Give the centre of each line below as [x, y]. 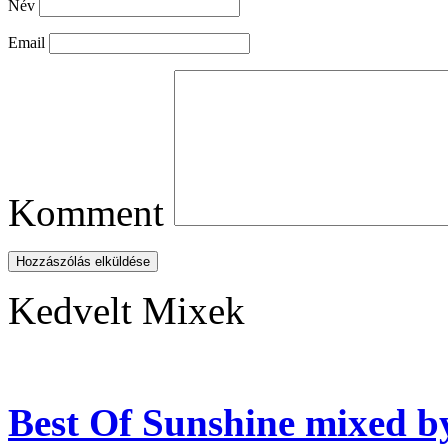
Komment [86, 213]
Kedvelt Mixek [126, 311]
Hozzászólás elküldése [83, 262]
